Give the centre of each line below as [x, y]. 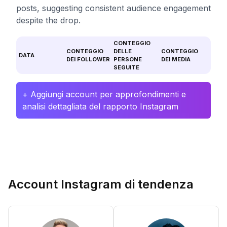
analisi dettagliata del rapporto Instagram [100, 106]
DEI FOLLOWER [88, 59]
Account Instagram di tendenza [101, 184]
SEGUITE [126, 67]
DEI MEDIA [176, 59]
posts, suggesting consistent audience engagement [113, 8]
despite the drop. [48, 20]
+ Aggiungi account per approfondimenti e [104, 94]
